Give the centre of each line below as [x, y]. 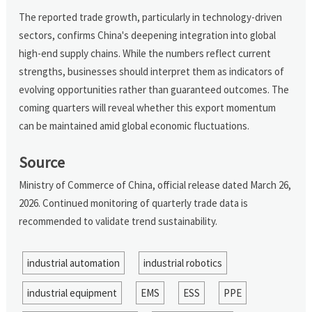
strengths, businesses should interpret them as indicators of [152, 71]
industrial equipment [72, 292]
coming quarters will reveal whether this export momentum [148, 107]
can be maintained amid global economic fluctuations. [134, 125]
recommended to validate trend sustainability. [118, 221]
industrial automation [73, 263]
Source [42, 162]
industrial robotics [182, 263]
